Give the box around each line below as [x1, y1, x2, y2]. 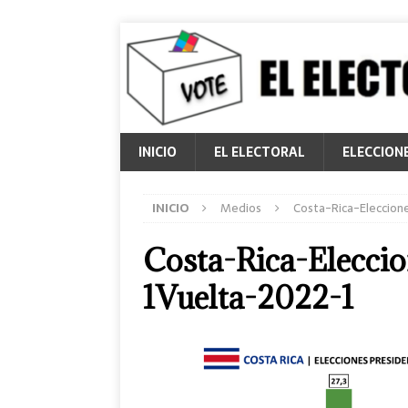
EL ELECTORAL [214, 142, 305, 162]
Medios [220, 199, 261, 218]
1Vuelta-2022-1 [143, 278, 354, 317]
